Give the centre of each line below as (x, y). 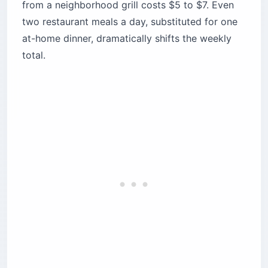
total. (34, 55)
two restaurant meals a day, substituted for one (130, 22)
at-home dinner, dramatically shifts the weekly (127, 39)
